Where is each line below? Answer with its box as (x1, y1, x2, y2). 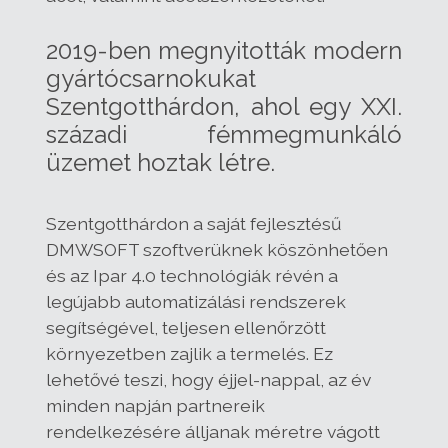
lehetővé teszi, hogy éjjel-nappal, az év (46, 369, 371, 391)
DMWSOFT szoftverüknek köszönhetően (46, 239, 388, 261)
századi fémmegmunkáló (46, 120, 402, 150)
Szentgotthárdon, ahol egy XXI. (46, 92, 402, 122)
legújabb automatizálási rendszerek (46, 291, 346, 313)
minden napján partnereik (46, 395, 265, 417)
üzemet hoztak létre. (46, 148, 275, 178)
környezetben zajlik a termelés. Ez (46, 343, 333, 365)
